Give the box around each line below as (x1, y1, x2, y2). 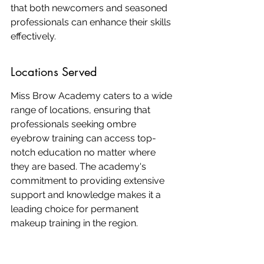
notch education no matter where (11, 147, 158, 158)
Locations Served (11, 64, 97, 80)
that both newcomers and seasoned (11, 2, 170, 14)
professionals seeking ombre (11, 118, 138, 130)
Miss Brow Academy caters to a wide (11, 90, 174, 101)
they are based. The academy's (11, 161, 148, 172)
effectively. (11, 31, 56, 42)
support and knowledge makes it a (11, 189, 163, 200)
